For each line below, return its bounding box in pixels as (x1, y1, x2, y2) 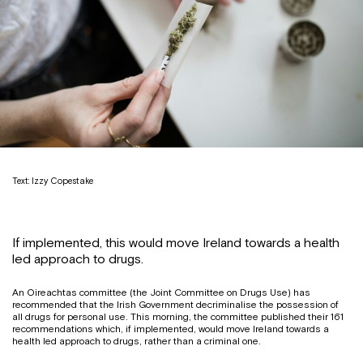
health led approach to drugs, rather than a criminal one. (12, 335, 261, 348)
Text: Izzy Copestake (12, 176, 93, 187)
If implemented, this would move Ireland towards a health (12, 235, 340, 252)
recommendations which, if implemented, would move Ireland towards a (12, 323, 329, 335)
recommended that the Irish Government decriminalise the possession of (12, 299, 339, 311)
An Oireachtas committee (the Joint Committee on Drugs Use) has (12, 287, 310, 299)
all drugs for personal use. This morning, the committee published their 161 (12, 311, 344, 323)
